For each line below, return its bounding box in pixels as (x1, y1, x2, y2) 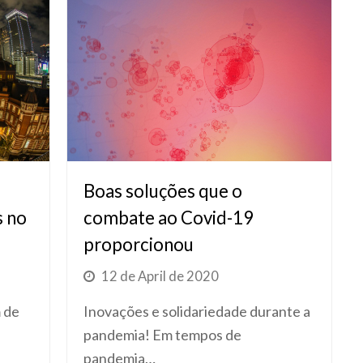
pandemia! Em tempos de (83, 325, 242, 344)
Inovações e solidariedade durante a (83, 301, 311, 320)
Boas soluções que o (83, 179, 243, 202)
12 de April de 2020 (101, 267, 220, 284)
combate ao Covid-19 (83, 206, 254, 228)
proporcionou (83, 233, 194, 255)
